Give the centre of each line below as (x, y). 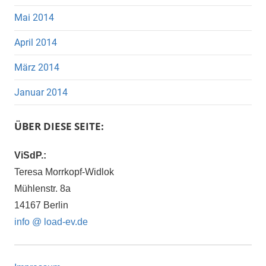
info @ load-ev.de (51, 221)
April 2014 (36, 42)
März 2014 (37, 67)
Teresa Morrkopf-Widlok (64, 172)
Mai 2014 (34, 18)
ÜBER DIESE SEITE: (59, 126)
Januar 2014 (41, 92)
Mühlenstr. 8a (42, 188)
